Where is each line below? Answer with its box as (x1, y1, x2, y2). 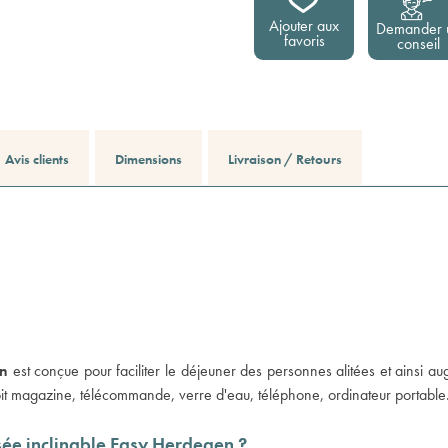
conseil (396, 33, 440, 54)
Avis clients (5, 150, 69, 168)
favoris (283, 30, 325, 51)
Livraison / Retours (228, 150, 342, 168)
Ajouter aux (269, 15, 339, 36)
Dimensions (115, 150, 182, 168)
